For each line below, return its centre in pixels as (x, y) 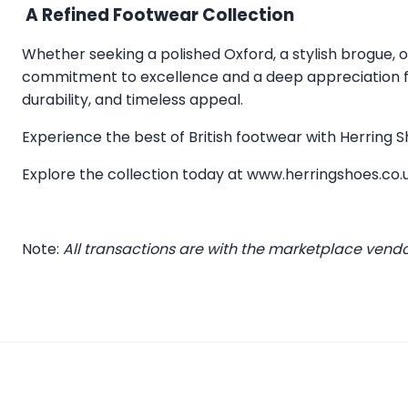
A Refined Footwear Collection (158, 15)
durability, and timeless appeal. (133, 99)
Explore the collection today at (134, 174)
